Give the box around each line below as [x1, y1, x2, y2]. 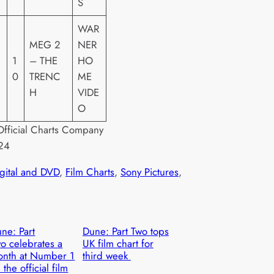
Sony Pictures [120, 165, 179, 180]
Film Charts [65, 165, 114, 180]
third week [82, 248, 131, 264]
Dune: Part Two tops [82, 224, 169, 239]
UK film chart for [82, 236, 154, 251]
